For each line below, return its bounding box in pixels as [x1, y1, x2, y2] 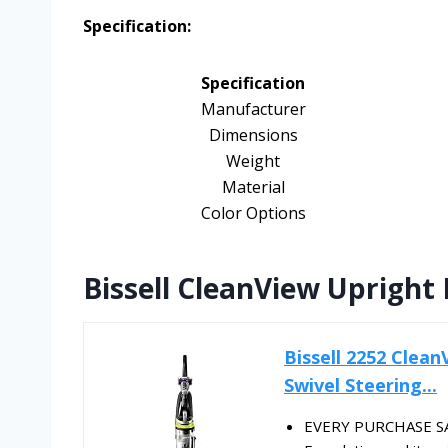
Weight [226, 150, 280, 173]
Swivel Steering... [284, 373, 437, 398]
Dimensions [208, 124, 298, 147]
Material [221, 176, 285, 199]
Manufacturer [200, 98, 306, 121]
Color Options [200, 202, 306, 225]
